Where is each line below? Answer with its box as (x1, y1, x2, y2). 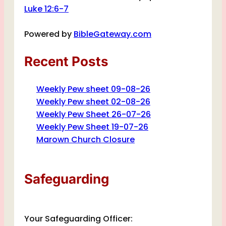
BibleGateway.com (74, 28, 151, 40)
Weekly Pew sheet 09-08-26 (36, 83, 150, 95)
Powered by (24, 28, 74, 40)
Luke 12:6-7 (24, 3, 69, 15)
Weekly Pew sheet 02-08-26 (36, 96, 150, 108)
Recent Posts (24, 53, 108, 70)
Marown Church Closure (36, 134, 135, 146)
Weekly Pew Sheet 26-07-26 (36, 108, 151, 121)
